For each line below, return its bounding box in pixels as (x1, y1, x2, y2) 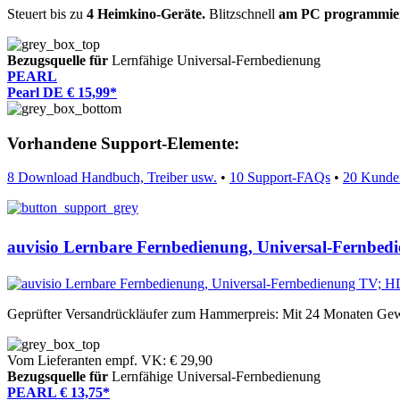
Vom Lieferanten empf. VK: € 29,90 (7, 353, 212, 369)
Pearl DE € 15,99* (7, 84, 117, 100)
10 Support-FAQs (229, 170, 330, 186)
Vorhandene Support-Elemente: (7, 133, 239, 153)
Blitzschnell (205, 5, 279, 21)
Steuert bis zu (7, 5, 87, 21)
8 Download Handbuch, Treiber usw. (7, 170, 217, 186)
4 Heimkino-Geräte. (87, 5, 205, 21)
